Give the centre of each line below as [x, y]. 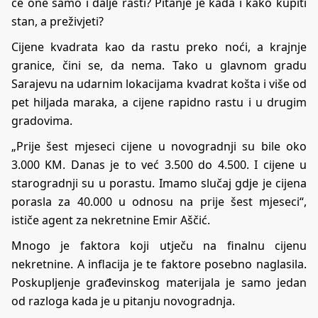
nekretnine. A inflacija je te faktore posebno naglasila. [159, 264]
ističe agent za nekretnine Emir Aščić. [111, 220]
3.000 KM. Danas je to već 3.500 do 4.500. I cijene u [159, 164]
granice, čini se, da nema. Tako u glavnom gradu [159, 65]
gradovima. [42, 120]
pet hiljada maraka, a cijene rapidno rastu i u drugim [159, 102]
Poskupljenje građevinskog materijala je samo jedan [159, 282]
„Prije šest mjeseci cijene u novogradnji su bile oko [159, 146]
